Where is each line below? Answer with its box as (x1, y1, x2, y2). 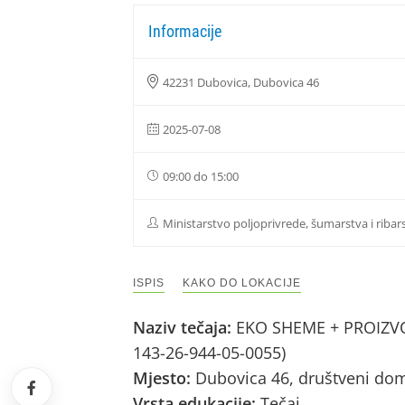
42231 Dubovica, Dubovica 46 (163, 74, 319, 90)
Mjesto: (133, 367, 195, 389)
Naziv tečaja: (133, 316, 236, 338)
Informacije (148, 22, 221, 41)
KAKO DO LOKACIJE (183, 277, 301, 289)
